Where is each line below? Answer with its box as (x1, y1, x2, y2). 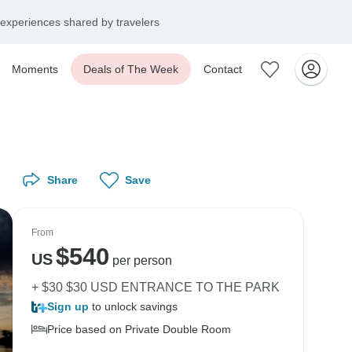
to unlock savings (89, 300, 178, 313)
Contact (203, 63, 242, 75)
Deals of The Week (83, 63, 178, 75)
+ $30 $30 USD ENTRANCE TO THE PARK (31, 280, 280, 294)
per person (108, 254, 172, 267)
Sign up (47, 300, 89, 313)
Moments (12, 63, 58, 75)
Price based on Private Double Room (47, 323, 231, 335)
